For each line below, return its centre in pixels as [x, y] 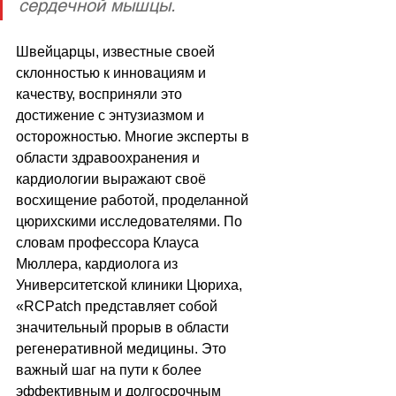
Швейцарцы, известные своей [117, 52]
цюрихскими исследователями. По [131, 222]
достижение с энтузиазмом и [112, 116]
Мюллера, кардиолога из [99, 264]
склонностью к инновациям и [113, 73]
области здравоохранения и [110, 158]
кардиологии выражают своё [113, 179]
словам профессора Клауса [109, 243]
